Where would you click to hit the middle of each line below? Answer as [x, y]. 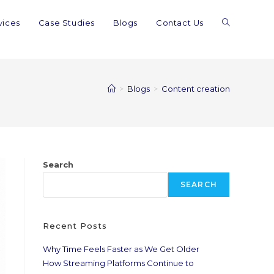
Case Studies [66, 23]
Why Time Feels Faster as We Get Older [121, 249]
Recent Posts [75, 226]
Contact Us [180, 23]
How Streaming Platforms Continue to [118, 263]
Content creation [196, 89]
